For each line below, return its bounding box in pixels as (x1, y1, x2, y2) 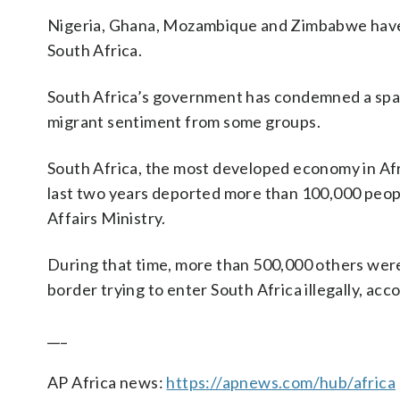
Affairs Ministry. (47, 208, 166, 228)
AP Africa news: (47, 372, 167, 392)
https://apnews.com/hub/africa (166, 372, 396, 392)
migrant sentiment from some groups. (47, 112, 321, 131)
